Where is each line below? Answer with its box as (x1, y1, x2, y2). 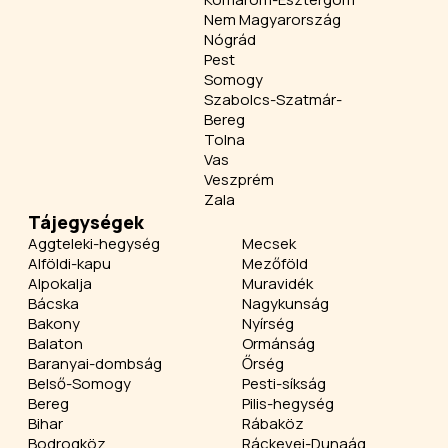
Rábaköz (242, 413, 304, 434)
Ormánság (242, 333, 315, 354)
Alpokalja (28, 273, 92, 294)
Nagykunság (242, 293, 329, 314)
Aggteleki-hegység (28, 233, 160, 254)
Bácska (28, 293, 79, 314)
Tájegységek (28, 210, 144, 234)
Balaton (28, 333, 83, 354)
